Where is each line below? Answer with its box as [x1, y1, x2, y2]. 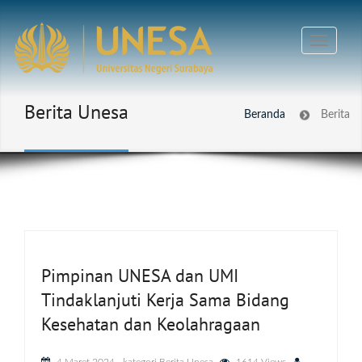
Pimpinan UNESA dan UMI [41, 264, 238, 287]
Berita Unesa [24, 99, 128, 124]
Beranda [244, 109, 285, 120]
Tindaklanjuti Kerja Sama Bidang [41, 288, 289, 311]
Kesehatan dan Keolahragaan [41, 313, 260, 335]
